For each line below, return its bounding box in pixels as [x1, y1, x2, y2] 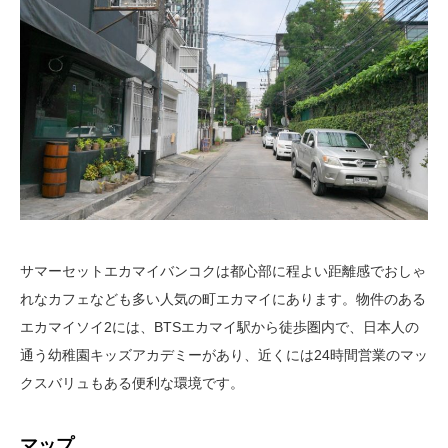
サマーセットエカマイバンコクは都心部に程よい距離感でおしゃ [20, 262, 426, 279]
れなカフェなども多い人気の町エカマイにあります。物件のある [20, 290, 426, 307]
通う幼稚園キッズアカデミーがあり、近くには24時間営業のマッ [20, 346, 428, 363]
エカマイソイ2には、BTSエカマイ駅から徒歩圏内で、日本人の [20, 318, 419, 335]
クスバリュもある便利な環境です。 [20, 374, 244, 391]
